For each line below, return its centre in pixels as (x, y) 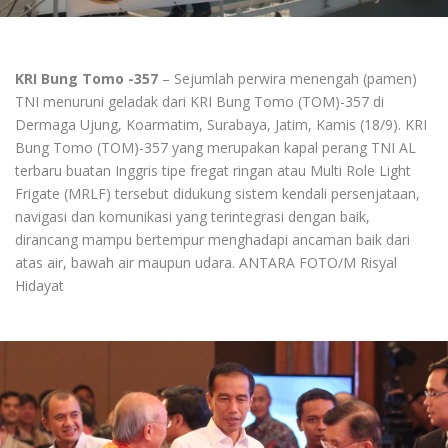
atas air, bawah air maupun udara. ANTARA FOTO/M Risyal (206, 263)
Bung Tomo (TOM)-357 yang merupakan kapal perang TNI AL (215, 148)
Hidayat (39, 286)
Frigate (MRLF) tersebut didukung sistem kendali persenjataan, (217, 194)
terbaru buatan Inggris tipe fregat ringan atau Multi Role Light (213, 171)
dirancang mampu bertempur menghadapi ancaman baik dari (212, 240)
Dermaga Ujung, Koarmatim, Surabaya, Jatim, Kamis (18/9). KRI (221, 125)
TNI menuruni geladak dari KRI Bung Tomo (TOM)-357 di (199, 102)
